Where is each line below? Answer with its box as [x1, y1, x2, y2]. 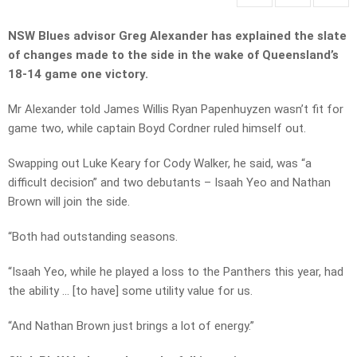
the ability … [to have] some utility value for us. [8, 284, 253, 299]
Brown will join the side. [8, 194, 130, 210]
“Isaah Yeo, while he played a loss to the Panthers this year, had [8, 265, 343, 280]
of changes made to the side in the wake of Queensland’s [8, 48, 339, 63]
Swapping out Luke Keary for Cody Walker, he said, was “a [8, 156, 312, 171]
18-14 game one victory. [8, 67, 148, 82]
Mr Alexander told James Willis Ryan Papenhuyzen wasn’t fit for [8, 102, 343, 117]
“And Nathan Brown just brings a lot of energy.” [8, 319, 254, 334]
